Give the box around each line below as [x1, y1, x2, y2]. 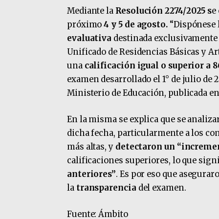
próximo [66, 20, 104, 30]
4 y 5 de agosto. [104, 20, 170, 30]
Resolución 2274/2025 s [115, 6, 212, 17]
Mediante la [66, 6, 115, 17]
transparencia [76, 183, 138, 194]
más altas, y [66, 142, 115, 153]
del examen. [138, 183, 186, 194]
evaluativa [66, 33, 112, 44]
